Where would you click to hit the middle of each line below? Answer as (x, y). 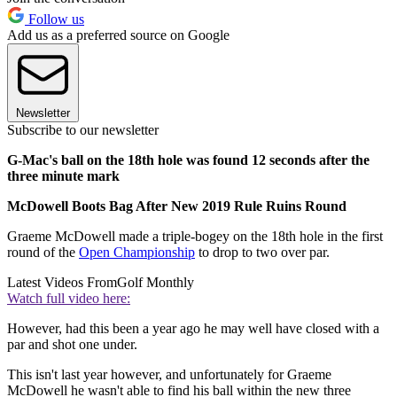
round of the (43, 253)
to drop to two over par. (262, 253)
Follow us (54, 19)
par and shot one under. (72, 345)
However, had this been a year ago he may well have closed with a (193, 329)
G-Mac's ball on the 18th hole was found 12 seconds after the (188, 160)
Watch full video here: (69, 299)
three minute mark (63, 176)
